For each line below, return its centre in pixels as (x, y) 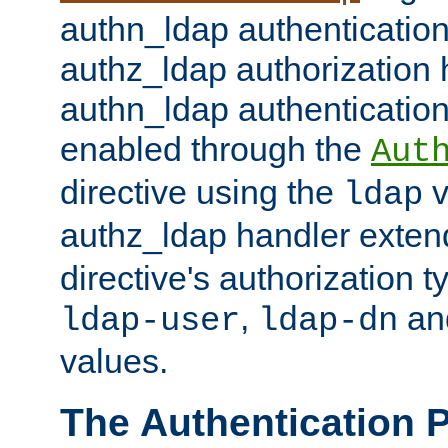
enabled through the (215, 148)
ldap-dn (328, 320)
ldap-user (150, 320)
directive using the (201, 191)
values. (114, 360)
